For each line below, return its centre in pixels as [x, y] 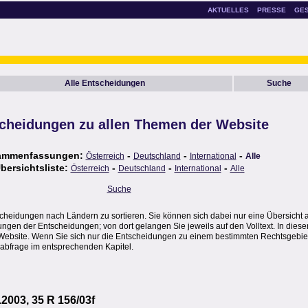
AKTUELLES [228, 10]
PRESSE [272, 10]
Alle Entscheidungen [104, 83]
